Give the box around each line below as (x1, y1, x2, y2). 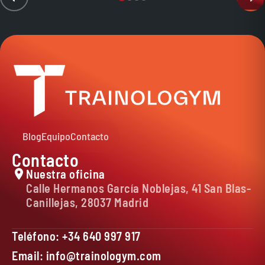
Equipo (41, 129, 70, 143)
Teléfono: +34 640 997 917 (12, 228, 141, 243)
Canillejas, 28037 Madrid (26, 195, 148, 209)
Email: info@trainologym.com (12, 248, 161, 263)
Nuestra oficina (26, 166, 105, 181)
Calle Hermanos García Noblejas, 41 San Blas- (26, 180, 251, 195)
